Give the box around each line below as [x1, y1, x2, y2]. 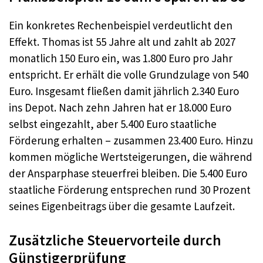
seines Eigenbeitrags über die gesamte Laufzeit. [9, 199, 235, 213]
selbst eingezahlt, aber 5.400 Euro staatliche [9, 117, 217, 131]
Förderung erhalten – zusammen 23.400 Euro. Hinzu [9, 133, 253, 147]
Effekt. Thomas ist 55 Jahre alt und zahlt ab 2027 [9, 35, 235, 49]
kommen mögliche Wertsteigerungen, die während [9, 150, 252, 164]
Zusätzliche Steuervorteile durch [9, 230, 221, 249]
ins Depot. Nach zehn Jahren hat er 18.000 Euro [9, 100, 231, 114]
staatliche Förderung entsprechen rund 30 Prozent [9, 183, 251, 197]
